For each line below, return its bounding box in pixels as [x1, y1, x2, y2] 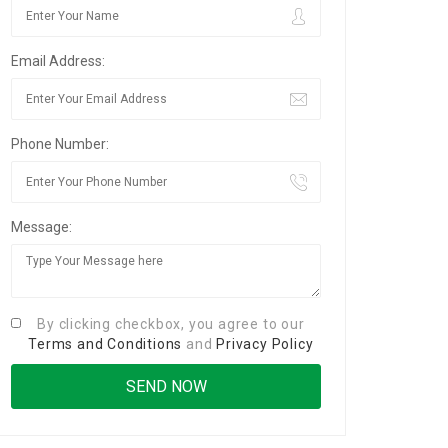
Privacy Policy [216, 336, 314, 352]
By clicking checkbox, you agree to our [37, 316, 305, 332]
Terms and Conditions [28, 336, 183, 352]
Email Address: [11, 53, 105, 69]
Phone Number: [11, 136, 109, 152]
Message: [11, 219, 72, 235]
